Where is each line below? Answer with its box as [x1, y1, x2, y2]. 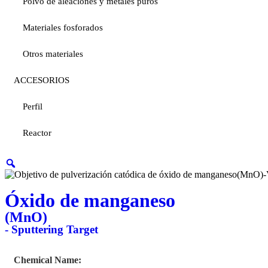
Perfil [23, 102, 42, 112]
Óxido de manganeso [5, 189, 175, 211]
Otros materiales [23, 49, 83, 59]
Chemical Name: [14, 254, 81, 265]
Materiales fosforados [23, 23, 103, 33]
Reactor [23, 128, 51, 138]
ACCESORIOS [14, 75, 69, 86]
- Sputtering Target [5, 223, 98, 236]
